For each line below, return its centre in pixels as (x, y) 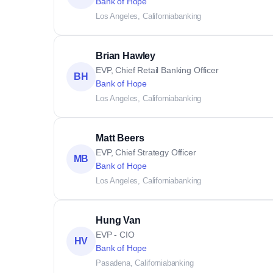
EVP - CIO (115, 235)
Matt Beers (120, 138)
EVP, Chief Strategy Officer (146, 152)
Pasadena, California (131, 263)
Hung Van (118, 220)
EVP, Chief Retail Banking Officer (157, 70)
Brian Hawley (126, 56)
